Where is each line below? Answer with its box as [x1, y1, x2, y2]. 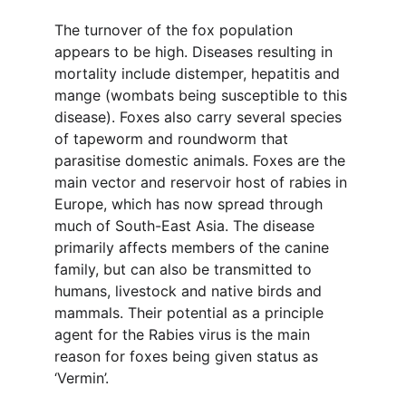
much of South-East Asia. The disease [54, 217, 319, 235]
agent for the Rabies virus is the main [54, 325, 314, 343]
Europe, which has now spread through [54, 195, 327, 213]
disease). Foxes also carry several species [54, 108, 346, 126]
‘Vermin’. [54, 369, 109, 387]
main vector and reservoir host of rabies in [54, 173, 352, 191]
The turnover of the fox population [54, 21, 297, 39]
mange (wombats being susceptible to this [54, 86, 352, 104]
